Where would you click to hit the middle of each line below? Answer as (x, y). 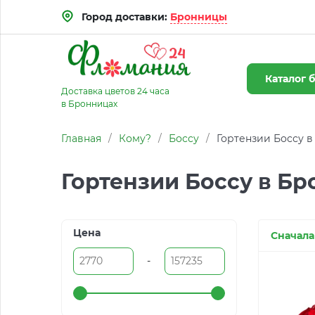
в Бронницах (89, 104)
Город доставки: (126, 17)
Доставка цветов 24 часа (115, 91)
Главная (81, 139)
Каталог (287, 79)
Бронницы (199, 17)
